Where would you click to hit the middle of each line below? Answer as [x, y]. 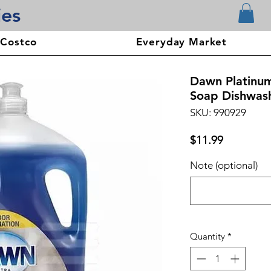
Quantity [207, 237]
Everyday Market [182, 42]
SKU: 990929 [218, 113]
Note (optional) [224, 165]
